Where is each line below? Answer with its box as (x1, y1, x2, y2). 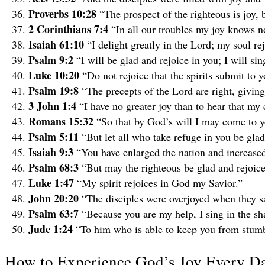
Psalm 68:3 (28, 159, 82, 175)
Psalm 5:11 (28, 128, 82, 144)
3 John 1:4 (28, 98, 79, 114)
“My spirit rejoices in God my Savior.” (77, 175, 243, 190)
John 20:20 (28, 190, 82, 206)
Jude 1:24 (28, 221, 76, 237)
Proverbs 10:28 (28, 5, 99, 21)
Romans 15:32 (28, 113, 96, 129)
